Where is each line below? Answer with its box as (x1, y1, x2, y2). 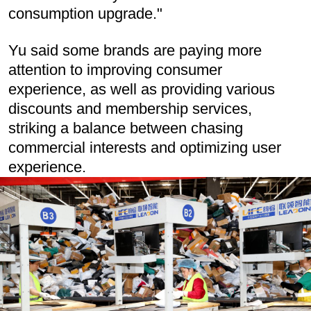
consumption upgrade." (8, 5, 162, 23)
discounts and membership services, (8, 100, 252, 118)
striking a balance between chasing (8, 119, 243, 137)
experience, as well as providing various (8, 81, 275, 99)
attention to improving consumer (8, 61, 222, 79)
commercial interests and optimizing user (8, 139, 281, 157)
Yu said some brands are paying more (8, 42, 262, 60)
